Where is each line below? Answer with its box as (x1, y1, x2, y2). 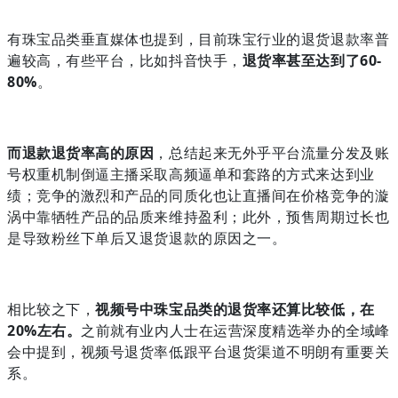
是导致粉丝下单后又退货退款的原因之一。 (7, 227, 287, 248)
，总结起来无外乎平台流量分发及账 (154, 142, 390, 163)
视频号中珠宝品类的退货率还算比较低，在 (95, 298, 375, 319)
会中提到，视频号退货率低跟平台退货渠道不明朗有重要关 (7, 341, 390, 362)
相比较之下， (7, 298, 96, 319)
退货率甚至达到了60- (242, 50, 382, 70)
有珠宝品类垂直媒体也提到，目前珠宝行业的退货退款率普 (7, 28, 390, 49)
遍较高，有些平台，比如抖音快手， (7, 50, 243, 70)
